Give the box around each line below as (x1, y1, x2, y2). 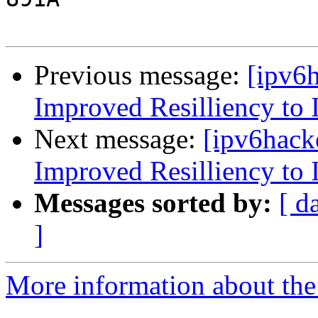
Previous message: (34, 60, 247, 91)
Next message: (34, 124, 203, 155)
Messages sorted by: (34, 187, 272, 219)
